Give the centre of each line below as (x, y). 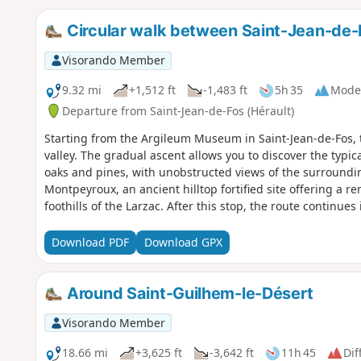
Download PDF (90, 243)
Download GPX (183, 243)
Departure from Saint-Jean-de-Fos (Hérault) (178, 110)
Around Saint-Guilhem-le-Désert (189, 293)
